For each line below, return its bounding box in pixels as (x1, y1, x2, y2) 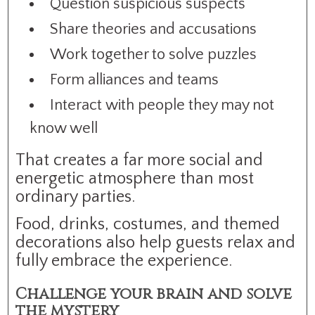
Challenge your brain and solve (15, 283, 292, 304)
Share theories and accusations (50, 20, 257, 38)
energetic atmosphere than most (15, 169, 255, 188)
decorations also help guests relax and (15, 233, 296, 252)
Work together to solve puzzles (50, 45, 257, 63)
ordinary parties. (15, 187, 136, 206)
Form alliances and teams (50, 70, 219, 89)
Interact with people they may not (50, 96, 275, 114)
